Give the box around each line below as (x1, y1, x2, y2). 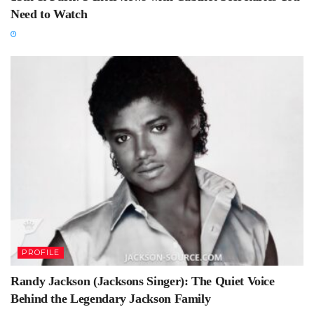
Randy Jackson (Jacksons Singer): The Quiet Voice (11, 273, 275, 288)
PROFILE (22, 247, 60, 257)
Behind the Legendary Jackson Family (11, 291, 211, 306)
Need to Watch (11, 6, 88, 21)
